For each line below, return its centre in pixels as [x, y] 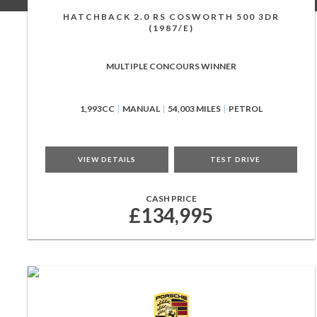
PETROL [245, 109]
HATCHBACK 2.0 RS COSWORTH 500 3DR [171, 17]
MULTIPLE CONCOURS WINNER [171, 66]
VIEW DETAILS [106, 159]
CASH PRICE [171, 198]
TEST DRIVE [236, 159]
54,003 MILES [194, 109]
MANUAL [141, 109]
